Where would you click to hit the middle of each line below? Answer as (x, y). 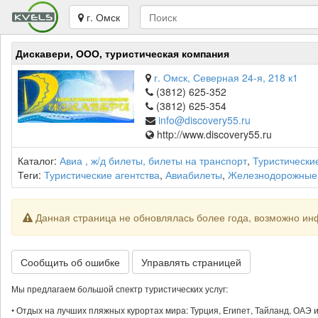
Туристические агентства (102, 175)
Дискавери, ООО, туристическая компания (122, 53)
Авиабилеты (194, 175)
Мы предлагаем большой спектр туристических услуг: (120, 289)
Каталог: (39, 160)
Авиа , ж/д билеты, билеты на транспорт (153, 160)
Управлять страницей (191, 262)
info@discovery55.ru (204, 120)
